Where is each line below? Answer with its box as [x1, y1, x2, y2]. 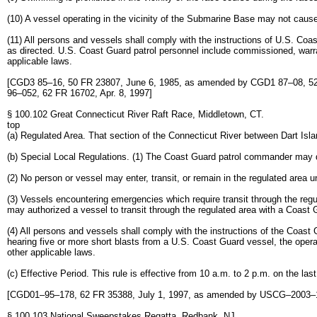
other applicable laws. [7, 247, 96, 258]
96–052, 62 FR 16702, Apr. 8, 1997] [7, 88, 152, 98]
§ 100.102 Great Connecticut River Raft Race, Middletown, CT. [7, 109, 264, 120]
